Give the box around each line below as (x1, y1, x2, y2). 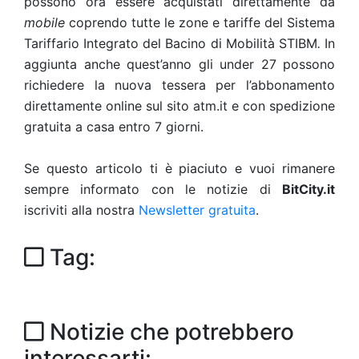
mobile (24, 14, 69, 30)
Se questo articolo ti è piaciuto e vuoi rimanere (24, 160, 335, 176)
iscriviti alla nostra (24, 202, 139, 218)
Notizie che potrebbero (44, 318, 294, 345)
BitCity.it (282, 181, 335, 197)
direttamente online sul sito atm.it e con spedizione (24, 98, 335, 114)
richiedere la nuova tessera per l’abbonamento (24, 77, 335, 93)
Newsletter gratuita (139, 202, 256, 218)
